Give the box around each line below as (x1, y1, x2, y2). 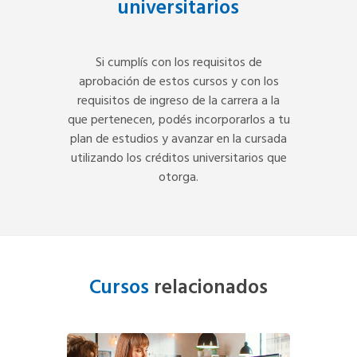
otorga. (159, 167, 198, 188)
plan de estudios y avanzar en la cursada (70, 128, 287, 150)
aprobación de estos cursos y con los (78, 71, 279, 92)
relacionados (149, 272, 268, 304)
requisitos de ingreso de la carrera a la (77, 90, 280, 112)
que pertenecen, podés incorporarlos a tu (67, 109, 290, 131)
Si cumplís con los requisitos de (95, 52, 262, 73)
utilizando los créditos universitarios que (70, 147, 287, 169)
